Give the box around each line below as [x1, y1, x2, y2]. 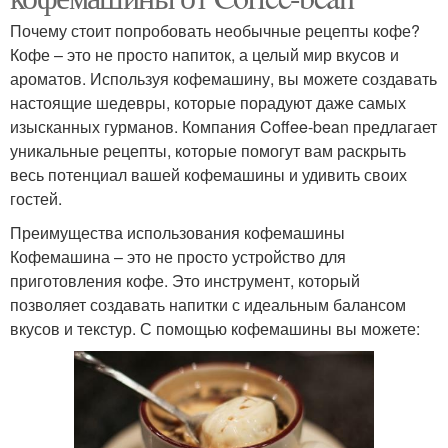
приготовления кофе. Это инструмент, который [10, 268, 360, 292]
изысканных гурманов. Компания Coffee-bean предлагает [10, 114, 437, 138]
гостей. [10, 186, 62, 210]
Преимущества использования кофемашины [10, 220, 345, 244]
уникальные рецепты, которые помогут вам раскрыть [10, 138, 406, 162]
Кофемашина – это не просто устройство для [10, 244, 346, 268]
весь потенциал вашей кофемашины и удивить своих [10, 162, 407, 186]
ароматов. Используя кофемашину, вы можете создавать [10, 66, 437, 90]
